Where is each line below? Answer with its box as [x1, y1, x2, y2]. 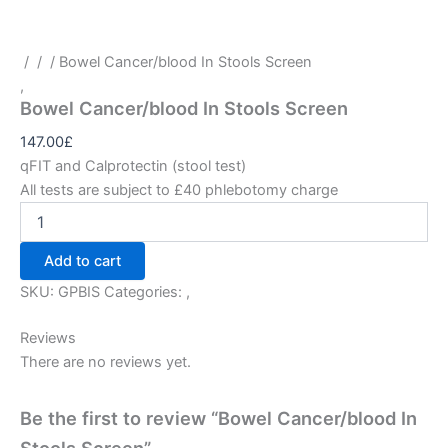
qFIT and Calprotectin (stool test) [20, 156, 246, 175]
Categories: [104, 282, 186, 301]
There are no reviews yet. [20, 352, 191, 371]
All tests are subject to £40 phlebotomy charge [20, 180, 338, 199]
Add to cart [44, 251, 121, 270]
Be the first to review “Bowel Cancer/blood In [20, 406, 417, 429]
